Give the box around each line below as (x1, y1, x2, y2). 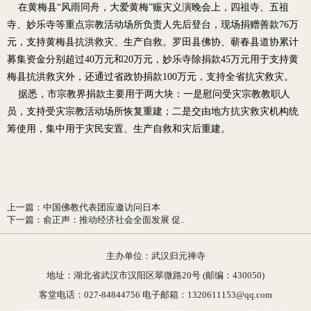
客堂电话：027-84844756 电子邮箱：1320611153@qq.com (39, 289, 272, 301)
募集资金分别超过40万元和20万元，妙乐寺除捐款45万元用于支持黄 (7, 54, 299, 65)
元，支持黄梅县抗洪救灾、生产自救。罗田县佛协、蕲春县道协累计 (7, 37, 299, 48)
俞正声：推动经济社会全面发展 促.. (43, 215, 185, 226)
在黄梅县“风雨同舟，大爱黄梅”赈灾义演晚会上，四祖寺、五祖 (7, 2, 289, 13)
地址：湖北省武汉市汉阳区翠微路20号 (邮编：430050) (47, 270, 264, 281)
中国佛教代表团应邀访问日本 (43, 202, 160, 213)
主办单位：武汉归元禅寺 (106, 251, 205, 262)
